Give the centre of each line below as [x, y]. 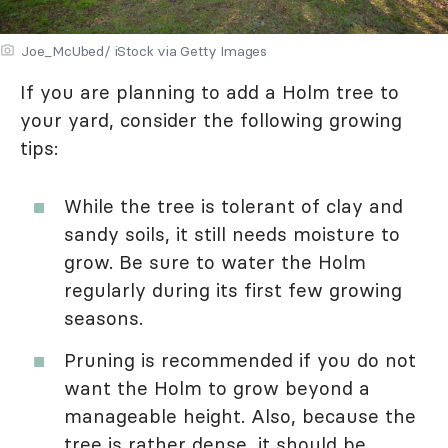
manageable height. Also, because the [240, 416]
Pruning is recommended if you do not [240, 360]
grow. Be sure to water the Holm [215, 262]
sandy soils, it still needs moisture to [232, 234]
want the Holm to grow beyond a [217, 388]
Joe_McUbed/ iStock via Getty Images [144, 51]
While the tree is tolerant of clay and [233, 206]
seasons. [103, 318]
